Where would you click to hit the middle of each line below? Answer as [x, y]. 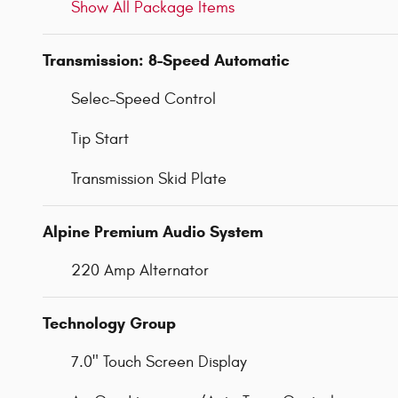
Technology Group [109, 323]
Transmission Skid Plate [149, 179]
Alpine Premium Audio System [153, 231]
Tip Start [100, 139]
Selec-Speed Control [143, 99]
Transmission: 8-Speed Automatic [166, 60]
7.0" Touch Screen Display [159, 362]
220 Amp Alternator [140, 270]
